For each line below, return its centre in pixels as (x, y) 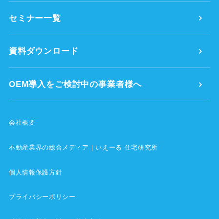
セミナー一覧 (35, 18)
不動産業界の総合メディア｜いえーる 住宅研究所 (83, 147)
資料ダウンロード (44, 51)
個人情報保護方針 (35, 172)
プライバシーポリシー (42, 197)
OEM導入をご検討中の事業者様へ (75, 85)
